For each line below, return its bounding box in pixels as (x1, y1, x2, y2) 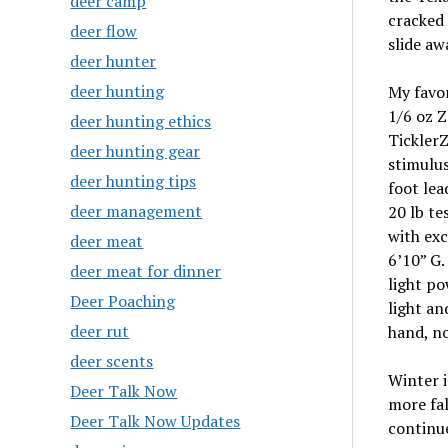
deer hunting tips (70, 170, 197, 192)
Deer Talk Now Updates (70, 410, 241, 432)
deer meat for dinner (70, 260, 222, 282)
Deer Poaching (70, 290, 176, 312)
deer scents (70, 350, 154, 372)
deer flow (70, 20, 138, 42)
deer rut (70, 320, 130, 342)
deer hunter (70, 50, 157, 72)
